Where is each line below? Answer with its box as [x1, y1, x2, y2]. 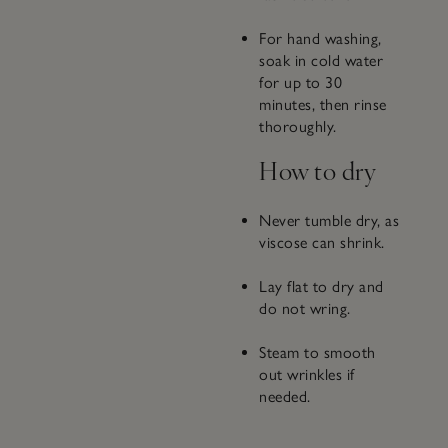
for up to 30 [259, 73, 343, 93]
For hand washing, [259, 29, 382, 49]
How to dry [259, 153, 377, 188]
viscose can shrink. [259, 233, 385, 253]
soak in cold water [259, 51, 384, 71]
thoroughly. [259, 117, 337, 137]
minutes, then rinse [259, 95, 387, 115]
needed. [259, 387, 311, 407]
